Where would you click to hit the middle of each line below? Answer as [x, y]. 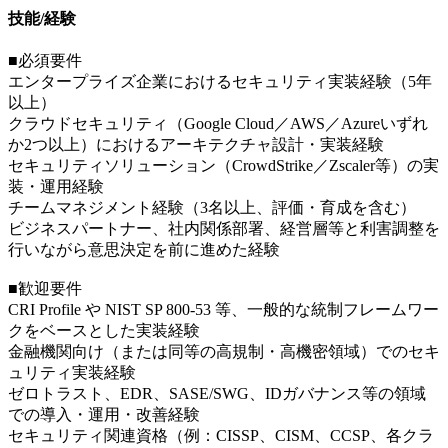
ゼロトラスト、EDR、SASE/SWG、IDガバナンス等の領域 [217, 394]
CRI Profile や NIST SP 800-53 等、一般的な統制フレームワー [223, 310]
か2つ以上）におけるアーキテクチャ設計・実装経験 [196, 145]
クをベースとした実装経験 [104, 331]
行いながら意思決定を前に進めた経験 [144, 250]
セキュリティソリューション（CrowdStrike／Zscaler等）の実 [223, 166]
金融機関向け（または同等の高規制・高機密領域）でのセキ [224, 352]
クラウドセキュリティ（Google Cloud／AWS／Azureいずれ [218, 124]
